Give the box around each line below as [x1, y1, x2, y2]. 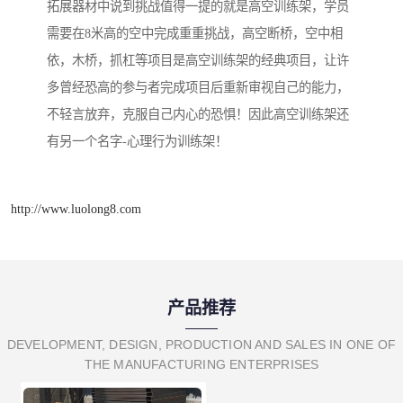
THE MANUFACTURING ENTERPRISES [84, 356, 319, 372]
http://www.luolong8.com [11, 201, 141, 216]
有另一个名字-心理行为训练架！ [47, 134, 228, 149]
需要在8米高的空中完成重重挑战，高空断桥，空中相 [47, 26, 343, 41]
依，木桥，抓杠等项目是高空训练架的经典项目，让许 [47, 53, 349, 68]
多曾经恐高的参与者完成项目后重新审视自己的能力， [47, 80, 349, 95]
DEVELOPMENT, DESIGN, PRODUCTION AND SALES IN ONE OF [6, 336, 397, 352]
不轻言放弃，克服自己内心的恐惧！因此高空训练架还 [47, 107, 349, 122]
